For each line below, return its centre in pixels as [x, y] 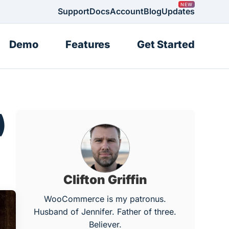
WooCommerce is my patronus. [105, 199]
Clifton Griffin [105, 180]
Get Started [166, 44]
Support [73, 11]
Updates [178, 11]
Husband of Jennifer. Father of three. [105, 212]
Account [127, 11]
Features [87, 44]
